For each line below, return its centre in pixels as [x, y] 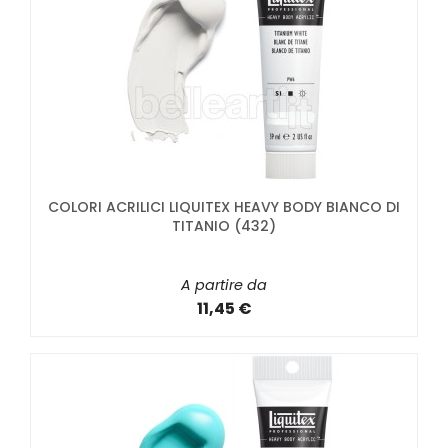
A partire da [224, 285]
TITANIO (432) [224, 226]
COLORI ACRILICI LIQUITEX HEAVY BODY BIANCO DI [224, 207]
